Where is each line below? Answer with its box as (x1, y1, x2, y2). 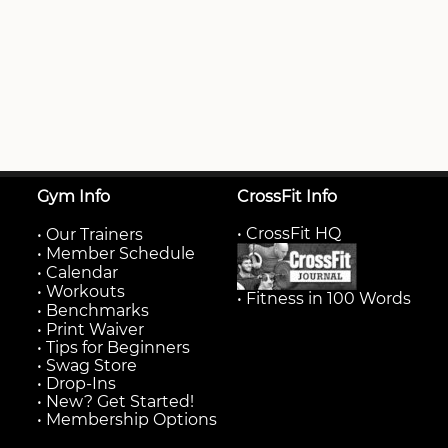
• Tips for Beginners (37, 338, 190, 357)
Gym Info (37, 187, 110, 206)
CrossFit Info (237, 187, 337, 206)
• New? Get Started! (37, 392, 194, 411)
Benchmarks (46, 301, 149, 320)
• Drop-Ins (37, 374, 116, 393)
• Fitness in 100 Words (237, 289, 411, 308)
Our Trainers (46, 225, 143, 244)
